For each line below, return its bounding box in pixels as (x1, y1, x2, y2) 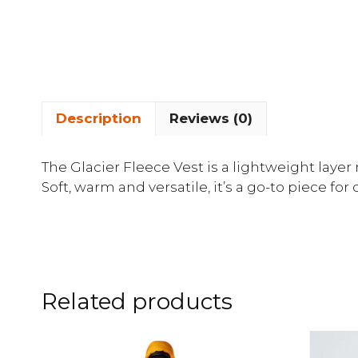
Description (56, 110, 141, 126)
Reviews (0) (169, 110, 253, 126)
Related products (42, 288, 233, 315)
